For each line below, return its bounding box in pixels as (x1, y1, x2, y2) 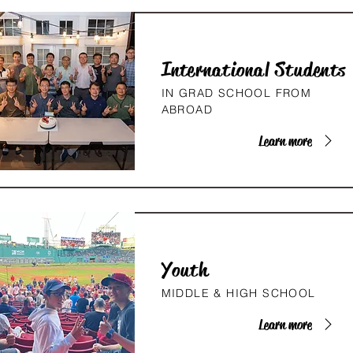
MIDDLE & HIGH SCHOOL (161, 286, 316, 300)
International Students (161, 58, 346, 83)
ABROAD (161, 102, 213, 117)
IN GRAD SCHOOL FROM (161, 86, 312, 100)
